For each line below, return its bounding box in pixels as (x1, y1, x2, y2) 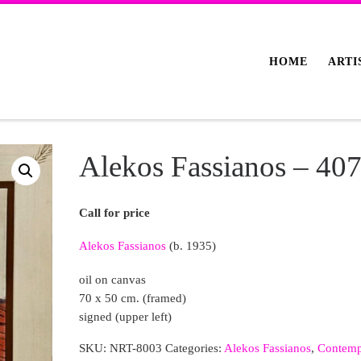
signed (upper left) (79, 310, 172, 323)
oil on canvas (79, 273, 146, 286)
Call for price (79, 205, 150, 219)
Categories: (165, 342, 224, 355)
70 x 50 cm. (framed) (79, 292, 186, 305)
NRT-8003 (110, 342, 162, 355)
